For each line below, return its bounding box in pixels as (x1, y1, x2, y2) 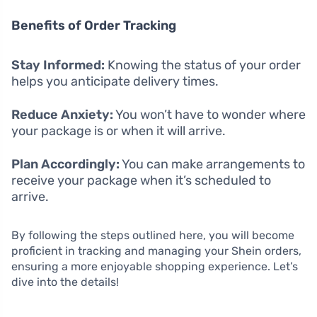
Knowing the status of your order (105, 57, 301, 73)
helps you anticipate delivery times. (11, 73, 219, 89)
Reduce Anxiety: (11, 106, 113, 122)
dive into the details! (11, 275, 119, 289)
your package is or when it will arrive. (11, 122, 226, 139)
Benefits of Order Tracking (11, 17, 176, 33)
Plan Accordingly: (11, 156, 120, 172)
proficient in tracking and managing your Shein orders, (11, 243, 301, 258)
